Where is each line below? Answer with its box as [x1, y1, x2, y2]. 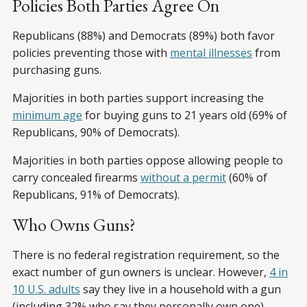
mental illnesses [170, 45, 252, 61]
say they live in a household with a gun [80, 282, 281, 297]
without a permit [140, 170, 226, 186]
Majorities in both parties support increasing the [12, 90, 264, 106]
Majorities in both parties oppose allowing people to [12, 153, 283, 169]
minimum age [12, 108, 82, 123]
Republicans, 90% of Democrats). [12, 125, 180, 140]
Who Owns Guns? [12, 213, 136, 237]
